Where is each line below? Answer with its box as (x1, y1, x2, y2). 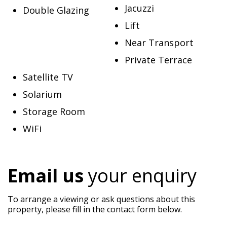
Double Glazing (23, 4, 89, 16)
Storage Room (23, 105, 85, 118)
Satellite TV (23, 71, 73, 83)
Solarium (23, 88, 62, 100)
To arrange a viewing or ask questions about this (8, 194, 195, 205)
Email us (8, 163, 84, 188)
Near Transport (124, 36, 194, 49)
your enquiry (84, 163, 197, 188)
